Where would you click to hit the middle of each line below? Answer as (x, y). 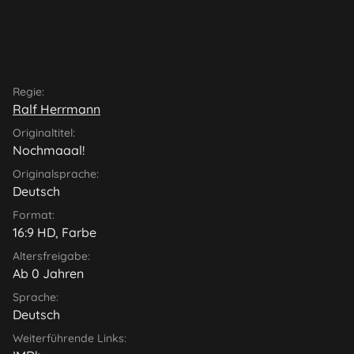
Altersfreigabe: (51, 256)
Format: (34, 215)
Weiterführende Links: (70, 338)
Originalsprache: (56, 173)
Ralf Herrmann (56, 109)
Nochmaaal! (49, 150)
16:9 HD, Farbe (55, 232)
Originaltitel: (44, 132)
